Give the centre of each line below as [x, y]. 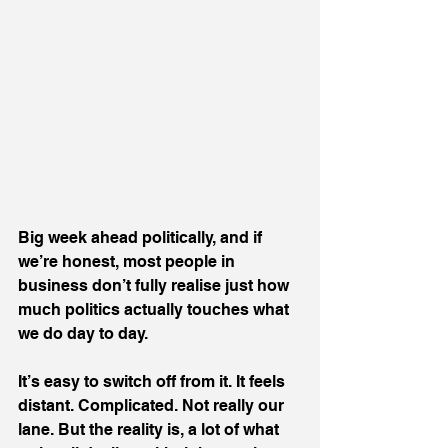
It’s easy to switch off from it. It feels [153, 381]
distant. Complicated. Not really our [153, 405]
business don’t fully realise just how [155, 285]
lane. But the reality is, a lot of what [150, 429]
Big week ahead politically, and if [142, 237]
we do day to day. [83, 333]
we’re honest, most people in [128, 261]
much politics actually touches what [155, 309]
